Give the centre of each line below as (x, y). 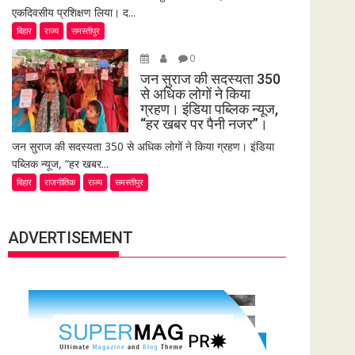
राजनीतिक (60, 182)
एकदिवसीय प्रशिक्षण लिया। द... (74, 12)
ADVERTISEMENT (71, 237)
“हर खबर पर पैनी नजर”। (204, 124)
